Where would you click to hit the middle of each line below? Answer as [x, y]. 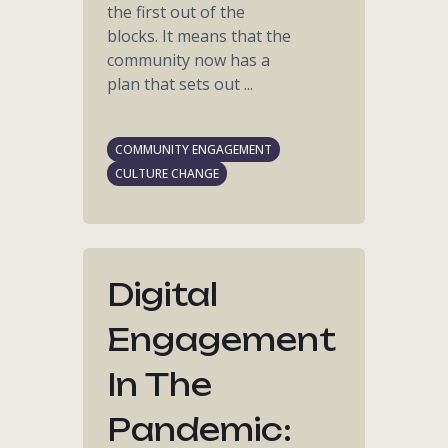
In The [160, 384]
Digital [163, 294]
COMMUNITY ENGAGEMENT [194, 149]
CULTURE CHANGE [167, 173]
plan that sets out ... [180, 84]
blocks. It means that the [199, 36]
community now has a [189, 60]
